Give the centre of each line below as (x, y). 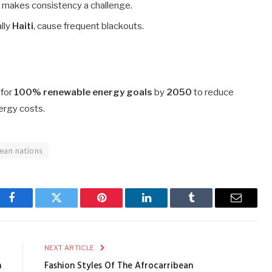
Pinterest (120, 207)
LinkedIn (165, 207)
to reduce (213, 92)
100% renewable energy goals (83, 92)
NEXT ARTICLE (70, 248)
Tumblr (206, 207)
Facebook (32, 207)
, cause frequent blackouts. (89, 26)
